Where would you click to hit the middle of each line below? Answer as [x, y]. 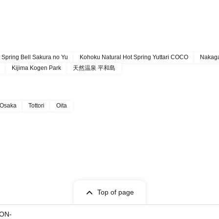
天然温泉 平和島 [94, 68]
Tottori [36, 106]
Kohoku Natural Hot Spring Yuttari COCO [134, 57]
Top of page [115, 192]
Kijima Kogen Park [36, 68]
